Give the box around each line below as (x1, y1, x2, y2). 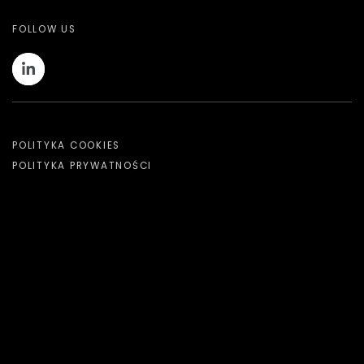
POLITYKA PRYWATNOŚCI (12, 159, 152, 173)
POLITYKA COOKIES (12, 139, 120, 153)
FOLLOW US (12, 23, 76, 37)
